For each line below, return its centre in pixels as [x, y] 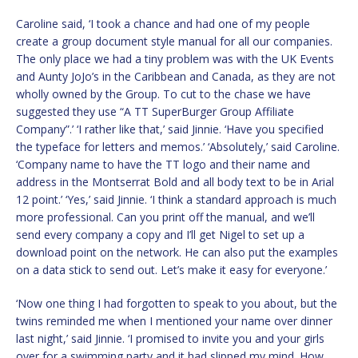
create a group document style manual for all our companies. [174, 42]
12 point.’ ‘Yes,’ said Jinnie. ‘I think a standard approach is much [176, 200]
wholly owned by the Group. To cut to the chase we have [163, 94]
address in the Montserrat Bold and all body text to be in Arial [175, 182]
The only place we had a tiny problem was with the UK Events [175, 59]
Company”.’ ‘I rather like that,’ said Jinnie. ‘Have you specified [170, 129]
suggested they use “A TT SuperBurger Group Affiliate [155, 112]
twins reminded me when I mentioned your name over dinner [174, 321]
